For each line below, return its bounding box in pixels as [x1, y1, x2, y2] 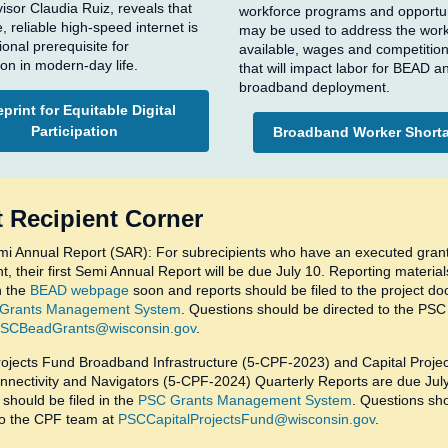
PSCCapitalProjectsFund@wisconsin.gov [118, 411, 375, 427]
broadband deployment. [239, 78, 398, 95]
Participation [30, 122, 118, 139]
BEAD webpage [30, 282, 129, 298]
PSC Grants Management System [138, 392, 352, 408]
